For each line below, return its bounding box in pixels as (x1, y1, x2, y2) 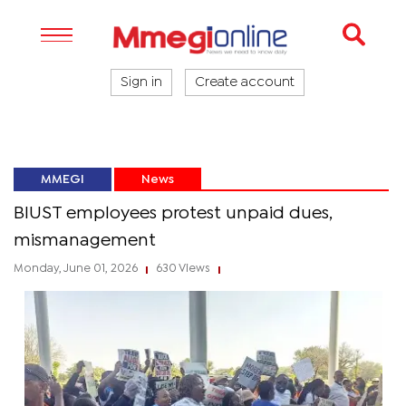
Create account (195, 77, 295, 88)
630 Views (153, 264, 213, 274)
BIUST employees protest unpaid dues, (14, 206, 332, 221)
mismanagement (14, 233, 156, 248)
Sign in (121, 77, 162, 88)
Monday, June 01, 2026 (14, 264, 140, 274)
